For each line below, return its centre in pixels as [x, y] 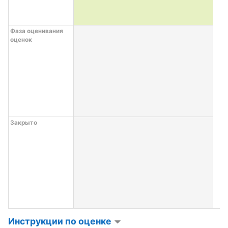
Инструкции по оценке [61, 221]
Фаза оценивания [37, 31]
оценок [21, 40]
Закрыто [24, 123]
